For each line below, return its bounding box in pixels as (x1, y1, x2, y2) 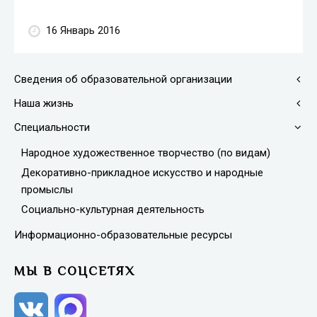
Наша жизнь (14, 96, 74, 110)
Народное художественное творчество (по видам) (21, 146, 270, 159)
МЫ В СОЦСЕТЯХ (14, 263, 135, 278)
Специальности (14, 120, 90, 134)
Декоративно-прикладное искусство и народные (21, 166, 263, 179)
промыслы (21, 183, 73, 196)
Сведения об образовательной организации (14, 72, 232, 86)
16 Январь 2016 (46, 23, 120, 37)
